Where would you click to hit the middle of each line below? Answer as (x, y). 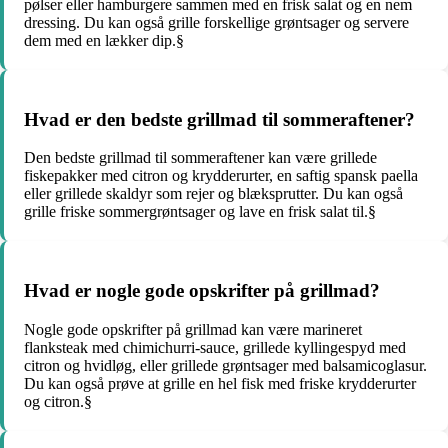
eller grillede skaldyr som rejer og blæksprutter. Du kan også (213, 194)
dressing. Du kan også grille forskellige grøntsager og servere (216, 22)
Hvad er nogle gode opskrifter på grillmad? (202, 290)
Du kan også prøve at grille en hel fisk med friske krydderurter (220, 383)
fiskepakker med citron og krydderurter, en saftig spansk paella (221, 176)
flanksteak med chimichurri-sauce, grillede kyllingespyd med (215, 347)
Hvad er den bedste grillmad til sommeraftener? (219, 119)
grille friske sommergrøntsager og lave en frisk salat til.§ (200, 212)
